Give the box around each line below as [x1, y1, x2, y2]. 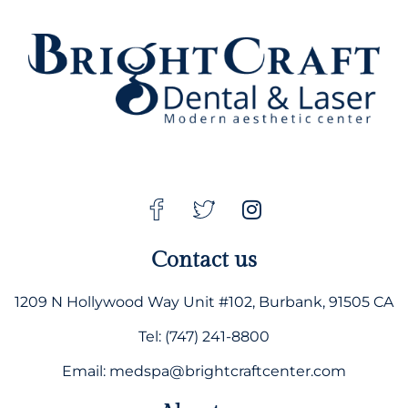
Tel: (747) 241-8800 [138, 328, 270, 346]
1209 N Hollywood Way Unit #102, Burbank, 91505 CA [15, 293, 393, 311]
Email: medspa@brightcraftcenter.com [62, 362, 346, 381]
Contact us [151, 248, 257, 274]
